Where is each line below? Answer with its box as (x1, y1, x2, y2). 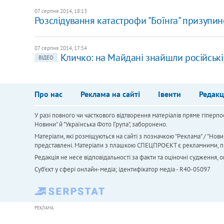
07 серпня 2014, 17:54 (34, 44, 87, 51)
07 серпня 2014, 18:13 (34, 7, 87, 14)
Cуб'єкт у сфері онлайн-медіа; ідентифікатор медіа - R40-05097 (34, 164, 210, 173)
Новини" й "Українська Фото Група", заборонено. (34, 119, 167, 128)
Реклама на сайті (80, 88, 140, 99)
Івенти (157, 88, 181, 99)
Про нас (34, 88, 62, 99)
